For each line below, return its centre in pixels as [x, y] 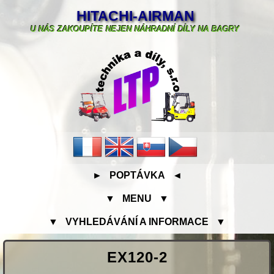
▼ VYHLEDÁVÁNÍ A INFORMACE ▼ [137, 222]
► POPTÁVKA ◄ [137, 176]
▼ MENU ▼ [137, 199]
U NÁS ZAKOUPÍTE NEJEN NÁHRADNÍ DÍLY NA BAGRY [135, 29]
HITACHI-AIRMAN [135, 16]
